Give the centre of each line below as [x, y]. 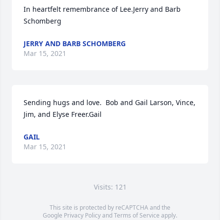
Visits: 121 [110, 187]
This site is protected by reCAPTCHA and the [110, 207]
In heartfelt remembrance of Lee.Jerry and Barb [102, 9]
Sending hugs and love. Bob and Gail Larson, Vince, [110, 102]
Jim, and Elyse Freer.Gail [63, 114]
